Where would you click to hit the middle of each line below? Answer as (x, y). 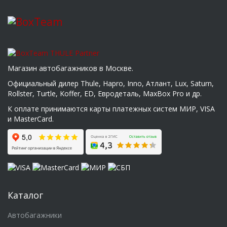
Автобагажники (35, 215)
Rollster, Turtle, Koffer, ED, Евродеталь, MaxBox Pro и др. (105, 93)
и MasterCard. (31, 119)
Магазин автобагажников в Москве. (70, 68)
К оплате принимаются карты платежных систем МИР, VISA (111, 108)
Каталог (25, 195)
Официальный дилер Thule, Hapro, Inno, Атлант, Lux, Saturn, (111, 83)
